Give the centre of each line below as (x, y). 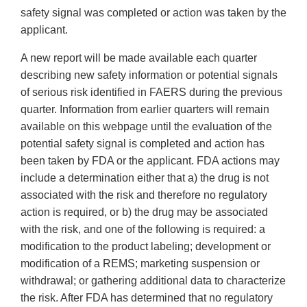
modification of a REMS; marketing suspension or (140, 264)
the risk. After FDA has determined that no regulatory (147, 298)
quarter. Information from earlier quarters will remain (145, 110)
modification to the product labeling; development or (146, 247)
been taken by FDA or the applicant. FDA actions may (150, 161)
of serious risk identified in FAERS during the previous (151, 93)
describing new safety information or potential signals (149, 75)
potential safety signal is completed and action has (143, 144)
